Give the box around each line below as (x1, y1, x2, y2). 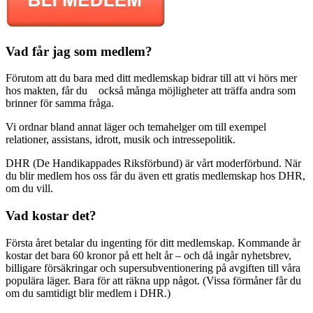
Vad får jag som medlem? (6, 43, 152, 59)
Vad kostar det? (6, 208, 96, 224)
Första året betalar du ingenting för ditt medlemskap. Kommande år (6, 236, 300, 249)
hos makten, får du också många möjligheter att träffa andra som (6, 85, 296, 97)
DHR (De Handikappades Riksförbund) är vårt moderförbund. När (6, 157, 301, 170)
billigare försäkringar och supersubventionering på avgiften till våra (6, 261, 300, 274)
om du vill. (6, 182, 53, 195)
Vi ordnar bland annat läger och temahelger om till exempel (6, 121, 266, 133)
